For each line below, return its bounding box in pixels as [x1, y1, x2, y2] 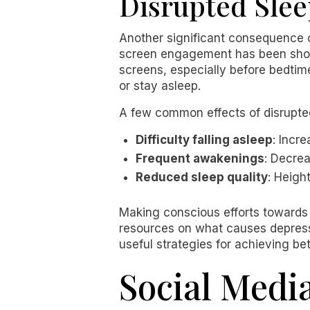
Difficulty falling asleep [136, 133, 273, 147]
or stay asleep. [119, 79, 201, 93]
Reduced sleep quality [136, 170, 268, 184]
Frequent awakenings [136, 152, 264, 165]
